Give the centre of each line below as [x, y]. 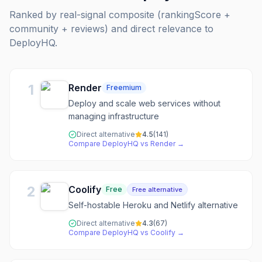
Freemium [124, 87]
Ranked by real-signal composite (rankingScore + [120, 15]
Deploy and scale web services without [144, 103]
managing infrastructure [114, 116]
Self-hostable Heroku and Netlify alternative [153, 205]
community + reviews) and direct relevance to [111, 29]
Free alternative [157, 189]
